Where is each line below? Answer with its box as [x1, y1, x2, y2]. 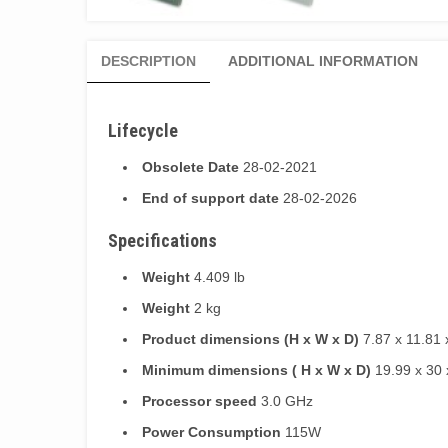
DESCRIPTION [101, 52, 196, 69]
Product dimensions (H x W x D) [142, 330, 359, 347]
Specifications [108, 229, 217, 251]
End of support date [142, 189, 279, 206]
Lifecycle [108, 119, 178, 141]
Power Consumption [142, 423, 281, 440]
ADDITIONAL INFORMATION [228, 52, 418, 69]
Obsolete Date [142, 158, 239, 175]
